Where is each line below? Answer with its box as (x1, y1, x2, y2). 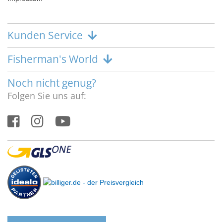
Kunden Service (7, 28, 83, 43)
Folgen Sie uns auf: (7, 90, 86, 102)
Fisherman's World (7, 52, 98, 66)
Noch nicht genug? (7, 76, 96, 90)
